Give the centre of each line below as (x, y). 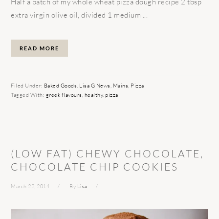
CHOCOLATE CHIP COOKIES (95, 167)
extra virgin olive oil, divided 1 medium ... (79, 15)
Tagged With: (28, 95)
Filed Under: (27, 86)
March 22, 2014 (30, 186)
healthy (94, 95)
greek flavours (64, 95)
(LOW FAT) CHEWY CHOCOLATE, (108, 154)
